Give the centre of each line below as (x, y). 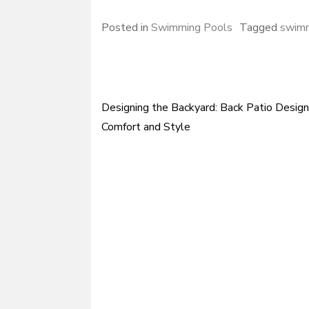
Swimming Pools (192, 28)
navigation (148, 149)
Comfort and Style (146, 127)
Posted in (126, 28)
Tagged (260, 28)
